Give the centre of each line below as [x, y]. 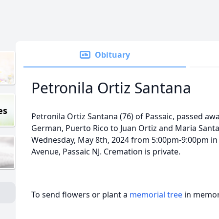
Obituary [112, 55]
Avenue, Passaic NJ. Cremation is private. [106, 152]
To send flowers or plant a [80, 195]
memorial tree [156, 195]
